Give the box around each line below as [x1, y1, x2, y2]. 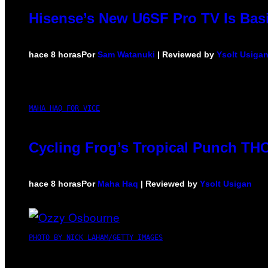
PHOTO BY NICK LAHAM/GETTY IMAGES [29, 233, 163, 242]
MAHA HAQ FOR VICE [29, 104, 100, 113]
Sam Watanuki [98, 50, 155, 60]
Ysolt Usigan [200, 179, 252, 189]
